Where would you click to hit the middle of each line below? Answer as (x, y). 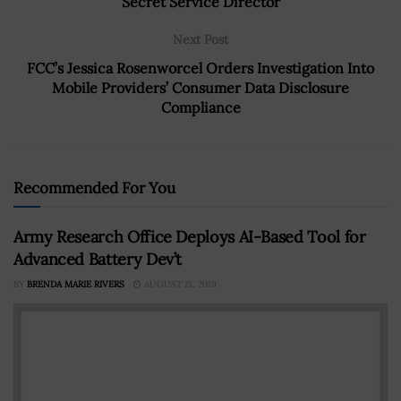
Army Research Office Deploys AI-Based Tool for (190, 236)
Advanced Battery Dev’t (98, 259)
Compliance (200, 107)
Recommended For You (94, 188)
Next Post (200, 39)
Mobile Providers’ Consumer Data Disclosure (200, 87)
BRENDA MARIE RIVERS (76, 284)
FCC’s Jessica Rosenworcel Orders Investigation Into (200, 68)
